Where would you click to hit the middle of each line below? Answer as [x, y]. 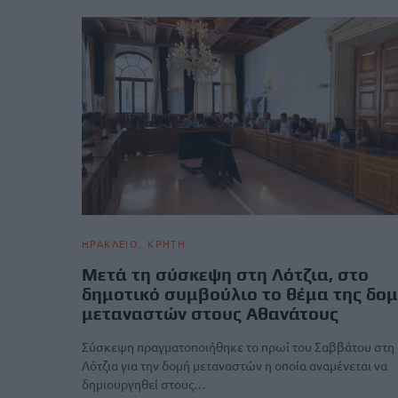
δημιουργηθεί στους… [144, 384]
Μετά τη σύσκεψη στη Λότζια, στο [225, 274]
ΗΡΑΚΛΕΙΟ [110, 243]
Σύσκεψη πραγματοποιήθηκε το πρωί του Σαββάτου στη [238, 346]
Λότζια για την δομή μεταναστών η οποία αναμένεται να [235, 365]
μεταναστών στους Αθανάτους [210, 313]
